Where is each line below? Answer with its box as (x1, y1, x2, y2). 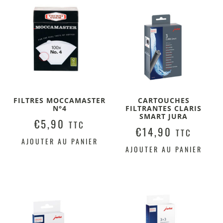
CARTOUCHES (137, 95, 190, 105)
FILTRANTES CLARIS (125, 103, 202, 113)
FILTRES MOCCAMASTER (13, 95, 106, 105)
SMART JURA (139, 111, 188, 121)
